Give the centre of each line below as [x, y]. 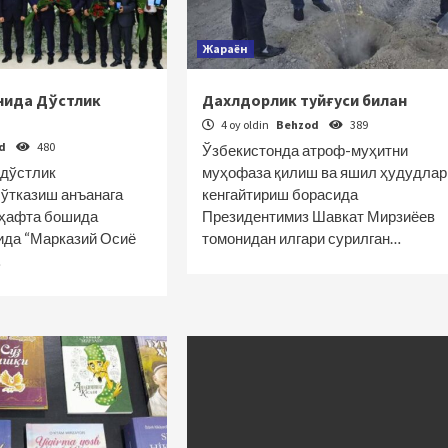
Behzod [298, 124]
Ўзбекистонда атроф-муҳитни [304, 150]
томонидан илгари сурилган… [301, 238]
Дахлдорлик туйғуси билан [304, 100]
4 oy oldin [244, 124]
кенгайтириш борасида [279, 194]
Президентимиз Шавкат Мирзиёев [318, 216]
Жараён [225, 48]
